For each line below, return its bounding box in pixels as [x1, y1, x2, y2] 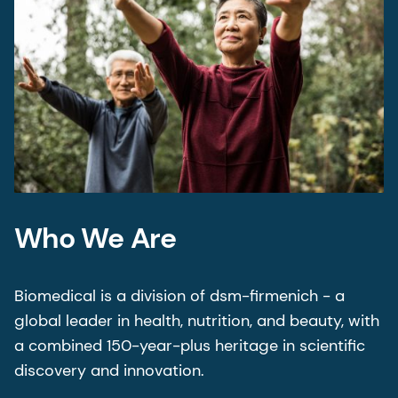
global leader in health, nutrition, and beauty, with [14, 310, 379, 332]
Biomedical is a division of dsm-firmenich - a [14, 285, 345, 307]
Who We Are [14, 219, 177, 258]
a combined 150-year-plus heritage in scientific [14, 335, 365, 357]
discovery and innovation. [14, 360, 204, 382]
